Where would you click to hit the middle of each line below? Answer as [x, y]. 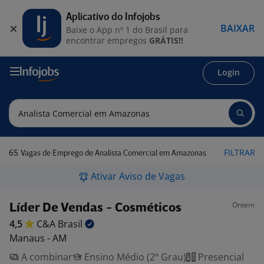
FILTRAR [240, 152]
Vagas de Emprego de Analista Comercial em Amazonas [113, 154]
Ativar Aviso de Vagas [138, 176]
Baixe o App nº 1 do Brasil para [127, 29]
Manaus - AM [38, 238]
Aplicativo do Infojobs [113, 17]
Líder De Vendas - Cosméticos [95, 208]
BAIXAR [237, 28]
